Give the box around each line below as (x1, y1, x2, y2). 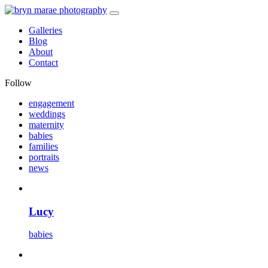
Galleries (29, 25, 62, 35)
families (29, 141, 58, 151)
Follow (5, 78, 32, 88)
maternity (29, 120, 64, 130)
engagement (29, 98, 74, 108)
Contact (29, 57, 58, 68)
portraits (29, 152, 59, 162)
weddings (29, 109, 65, 119)
